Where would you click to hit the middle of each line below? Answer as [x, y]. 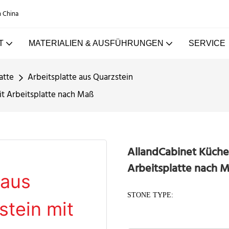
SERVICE [207, 43]
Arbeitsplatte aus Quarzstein [80, 77]
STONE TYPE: [150, 195]
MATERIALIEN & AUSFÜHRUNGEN [96, 43]
